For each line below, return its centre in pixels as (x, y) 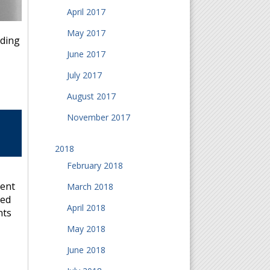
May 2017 (86, 33)
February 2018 (95, 165)
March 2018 (90, 187)
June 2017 (86, 54)
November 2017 (98, 117)
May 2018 (86, 229)
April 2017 (86, 12)
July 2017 (84, 75)
